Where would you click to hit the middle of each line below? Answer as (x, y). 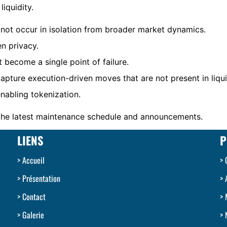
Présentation (41, 179)
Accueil (33, 160)
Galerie (33, 215)
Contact (34, 197)
